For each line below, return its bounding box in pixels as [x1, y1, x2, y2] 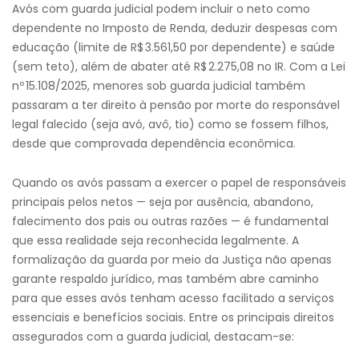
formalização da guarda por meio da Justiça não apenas [12, 252, 332, 268]
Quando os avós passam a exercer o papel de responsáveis [12, 175, 346, 191]
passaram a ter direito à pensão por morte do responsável [12, 97, 340, 113]
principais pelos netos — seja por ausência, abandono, [12, 194, 313, 210]
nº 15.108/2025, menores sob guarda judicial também [12, 78, 305, 94]
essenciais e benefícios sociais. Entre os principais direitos [12, 309, 334, 325]
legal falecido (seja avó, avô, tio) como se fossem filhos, [12, 116, 329, 132]
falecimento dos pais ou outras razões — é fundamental [12, 213, 329, 229]
